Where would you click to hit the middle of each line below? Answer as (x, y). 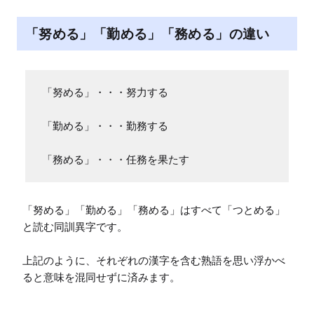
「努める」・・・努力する (105, 93)
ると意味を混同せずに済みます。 (101, 278)
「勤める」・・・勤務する (105, 126)
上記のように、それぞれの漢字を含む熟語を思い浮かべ (154, 261)
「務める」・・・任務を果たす (116, 160)
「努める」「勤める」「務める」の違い (148, 34)
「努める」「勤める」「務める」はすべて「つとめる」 (154, 210)
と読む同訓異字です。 (75, 227)
